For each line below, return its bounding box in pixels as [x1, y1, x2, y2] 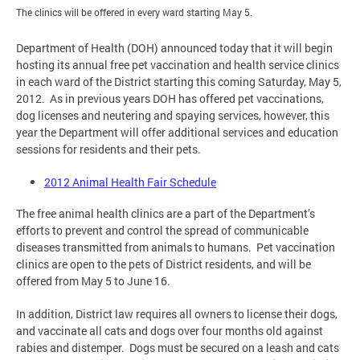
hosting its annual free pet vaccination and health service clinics [16, 57, 339, 73]
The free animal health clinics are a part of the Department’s [16, 205, 315, 221]
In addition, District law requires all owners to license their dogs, [16, 305, 337, 321]
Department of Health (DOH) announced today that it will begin [16, 40, 333, 56]
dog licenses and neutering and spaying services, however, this [16, 108, 329, 124]
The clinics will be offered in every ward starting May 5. [16, 6, 252, 19]
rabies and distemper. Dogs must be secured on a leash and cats [16, 339, 339, 355]
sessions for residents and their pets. [16, 141, 211, 157]
